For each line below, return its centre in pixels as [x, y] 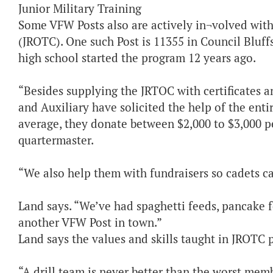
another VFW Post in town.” [90, 223]
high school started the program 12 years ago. [138, 58]
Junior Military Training [80, 9]
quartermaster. [56, 140]
